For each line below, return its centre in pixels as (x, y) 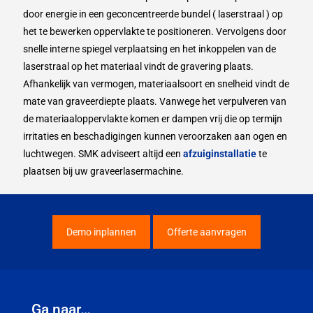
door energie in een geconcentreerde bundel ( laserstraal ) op (153, 14)
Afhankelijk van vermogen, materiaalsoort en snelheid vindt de (156, 83)
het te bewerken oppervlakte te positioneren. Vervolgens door (155, 31)
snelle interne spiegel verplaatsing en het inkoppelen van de (150, 49)
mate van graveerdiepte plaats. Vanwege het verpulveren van (155, 101)
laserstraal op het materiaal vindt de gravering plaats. (138, 66)
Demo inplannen (101, 232)
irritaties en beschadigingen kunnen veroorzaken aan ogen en (155, 136)
